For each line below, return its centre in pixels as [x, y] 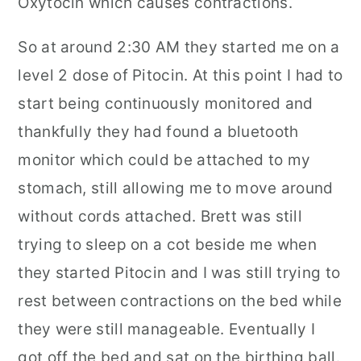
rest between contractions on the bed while [180, 301]
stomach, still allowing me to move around [176, 188]
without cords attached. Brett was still [160, 216]
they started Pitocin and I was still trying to [179, 273]
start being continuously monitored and [166, 104]
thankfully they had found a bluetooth [158, 132]
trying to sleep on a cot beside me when [168, 245]
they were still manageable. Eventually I [167, 329]
